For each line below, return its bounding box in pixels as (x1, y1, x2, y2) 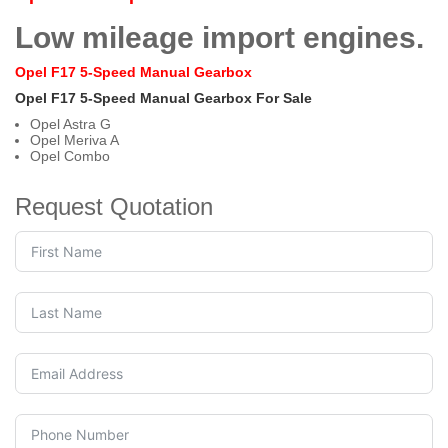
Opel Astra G (30, 116, 111, 132)
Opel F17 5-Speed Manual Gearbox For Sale (15, 90, 312, 106)
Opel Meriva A (30, 132, 119, 148)
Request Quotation (15, 193, 213, 220)
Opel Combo (30, 148, 110, 164)
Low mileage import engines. (15, 21, 424, 54)
